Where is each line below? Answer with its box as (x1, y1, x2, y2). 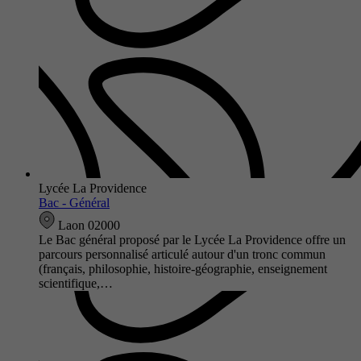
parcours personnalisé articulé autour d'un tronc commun (39, 247, 326, 261)
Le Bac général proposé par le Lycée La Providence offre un (39, 232, 346, 247)
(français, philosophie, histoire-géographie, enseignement (39, 261, 327, 276)
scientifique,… (39, 276, 113, 290)
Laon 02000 (55, 218, 120, 232)
